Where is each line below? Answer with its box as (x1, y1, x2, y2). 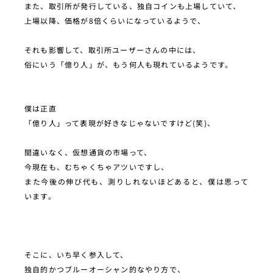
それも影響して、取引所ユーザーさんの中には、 (24, 44, 201, 55)
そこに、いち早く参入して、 (24, 249, 129, 260)
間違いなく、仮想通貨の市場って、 (24, 146, 152, 157)
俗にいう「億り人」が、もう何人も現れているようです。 (24, 58, 233, 69)
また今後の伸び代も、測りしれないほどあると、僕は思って (24, 175, 249, 186)
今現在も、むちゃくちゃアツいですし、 (24, 161, 169, 172)
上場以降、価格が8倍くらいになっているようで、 (24, 15, 206, 26)
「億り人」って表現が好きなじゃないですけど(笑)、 (24, 117, 216, 128)
